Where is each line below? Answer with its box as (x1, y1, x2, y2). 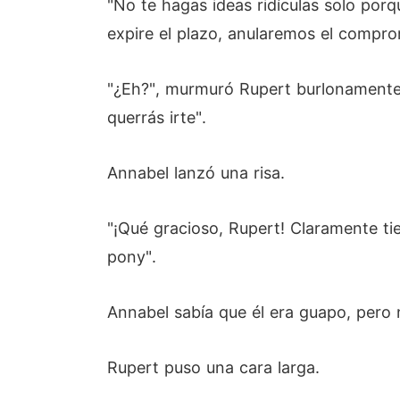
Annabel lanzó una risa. (107, 163, 285, 182)
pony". (107, 247, 156, 266)
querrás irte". (107, 108, 206, 127)
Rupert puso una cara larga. (107, 358, 320, 377)
